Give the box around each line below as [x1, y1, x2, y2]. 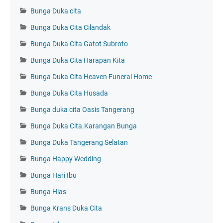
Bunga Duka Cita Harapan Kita [30, 56, 125, 64]
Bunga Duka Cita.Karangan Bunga [30, 121, 137, 130]
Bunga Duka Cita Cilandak [30, 23, 111, 31]
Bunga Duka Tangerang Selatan [30, 138, 128, 146]
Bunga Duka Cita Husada [30, 89, 108, 97]
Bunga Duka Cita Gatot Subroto [30, 39, 128, 48]
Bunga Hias [30, 187, 66, 196]
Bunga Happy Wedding [30, 154, 101, 163]
